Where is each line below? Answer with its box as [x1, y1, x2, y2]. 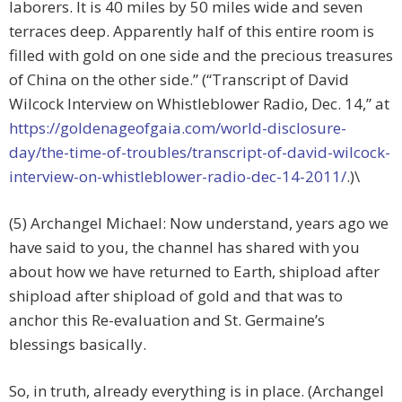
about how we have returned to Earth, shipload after [9, 261, 380, 283]
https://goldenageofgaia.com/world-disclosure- [9, 118, 346, 139]
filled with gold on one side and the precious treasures [9, 45, 393, 66]
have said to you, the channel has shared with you [9, 237, 360, 258]
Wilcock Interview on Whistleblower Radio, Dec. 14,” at [9, 93, 389, 115]
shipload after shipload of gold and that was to [9, 285, 343, 307]
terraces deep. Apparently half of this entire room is [9, 21, 374, 42]
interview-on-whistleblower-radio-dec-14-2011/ [9, 166, 346, 188]
